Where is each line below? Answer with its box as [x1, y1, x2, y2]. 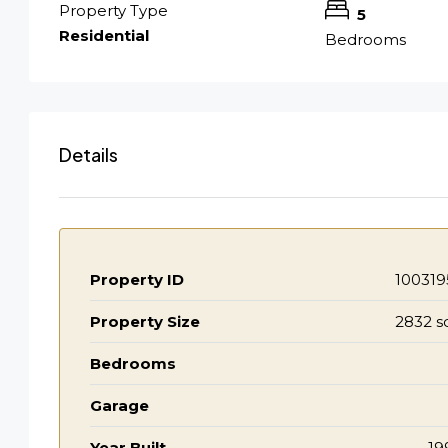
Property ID [90, 269, 184, 289]
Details [59, 142, 118, 166]
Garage [90, 395, 149, 415]
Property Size [90, 311, 200, 331]
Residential [59, 25, 149, 45]
